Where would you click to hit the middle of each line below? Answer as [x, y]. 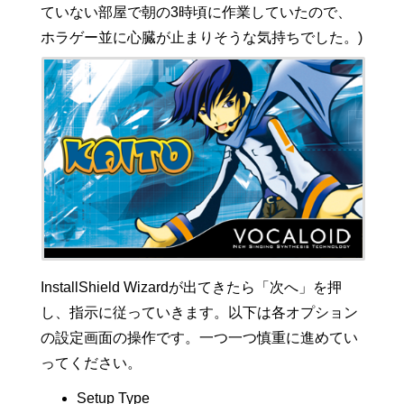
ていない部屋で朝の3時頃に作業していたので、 [196, 13]
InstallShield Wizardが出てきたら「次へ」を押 [191, 287]
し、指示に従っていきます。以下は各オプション [199, 312]
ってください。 [91, 363]
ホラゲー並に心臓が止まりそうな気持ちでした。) [201, 38]
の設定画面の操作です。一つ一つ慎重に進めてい [199, 337]
